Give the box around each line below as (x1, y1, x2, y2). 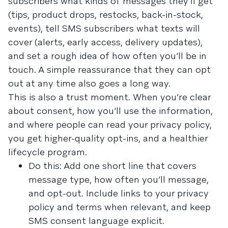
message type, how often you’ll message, (28, 174, 209, 185)
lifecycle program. (8, 146, 87, 158)
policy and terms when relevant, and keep (28, 201, 211, 213)
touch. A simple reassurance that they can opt (8, 64, 211, 75)
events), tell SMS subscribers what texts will (8, 22, 200, 34)
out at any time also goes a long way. (8, 77, 170, 89)
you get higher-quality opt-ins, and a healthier (8, 132, 208, 144)
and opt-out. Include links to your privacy (28, 187, 209, 199)
